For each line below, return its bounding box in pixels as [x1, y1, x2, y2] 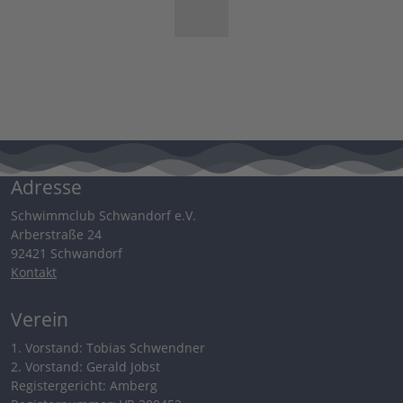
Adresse [11, 174, 82, 200]
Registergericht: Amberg [11, 376, 157, 394]
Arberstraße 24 [11, 225, 102, 243]
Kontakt [11, 263, 57, 281]
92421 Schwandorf [11, 244, 122, 262]
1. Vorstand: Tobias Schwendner [11, 338, 205, 356]
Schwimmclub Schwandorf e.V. [11, 206, 196, 224]
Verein [11, 306, 68, 332]
